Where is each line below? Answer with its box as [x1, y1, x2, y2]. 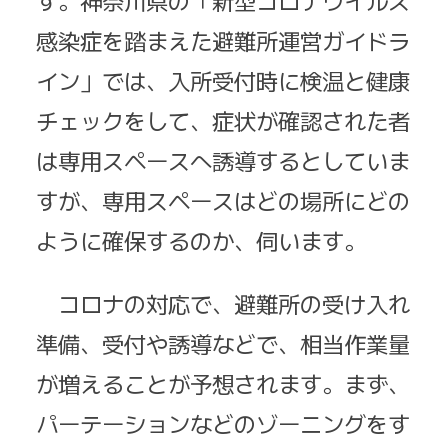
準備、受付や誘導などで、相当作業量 [36, 326, 410, 359]
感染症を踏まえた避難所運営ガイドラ [36, 24, 410, 57]
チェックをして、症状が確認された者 [36, 104, 410, 137]
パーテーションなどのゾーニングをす [36, 406, 410, 439]
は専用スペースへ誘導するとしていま [36, 144, 410, 177]
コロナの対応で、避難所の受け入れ [36, 286, 410, 319]
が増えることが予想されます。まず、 [36, 366, 410, 399]
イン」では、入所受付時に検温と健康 [36, 64, 410, 97]
